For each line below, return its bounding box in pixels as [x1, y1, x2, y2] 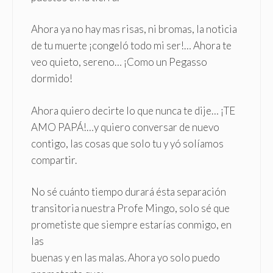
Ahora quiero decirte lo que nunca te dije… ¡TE [31, 104, 235, 117]
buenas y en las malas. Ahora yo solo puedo [31, 251, 220, 264]
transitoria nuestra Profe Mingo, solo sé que [31, 202, 230, 215]
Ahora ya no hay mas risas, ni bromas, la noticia [31, 23, 237, 36]
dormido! [31, 72, 73, 85]
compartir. [31, 153, 77, 166]
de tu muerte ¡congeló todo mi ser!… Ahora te [31, 39, 232, 52]
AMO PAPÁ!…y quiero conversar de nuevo [31, 120, 219, 133]
